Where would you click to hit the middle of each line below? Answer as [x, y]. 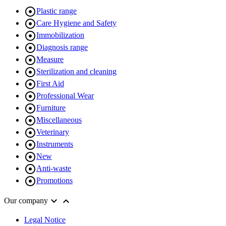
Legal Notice [45, 220]
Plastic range [56, 11]
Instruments [55, 144]
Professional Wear [65, 95]
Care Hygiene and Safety [76, 23]
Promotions [54, 180]
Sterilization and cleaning [76, 71]
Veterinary [53, 132]
